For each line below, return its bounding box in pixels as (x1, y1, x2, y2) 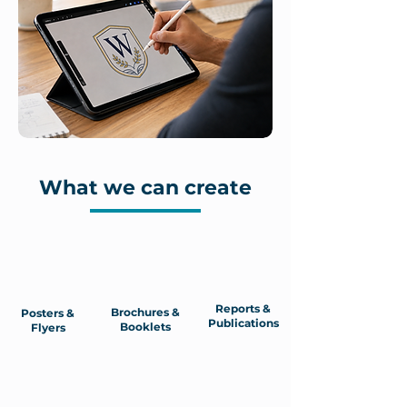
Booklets (119, 320, 171, 333)
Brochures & (110, 305, 180, 319)
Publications (207, 316, 279, 330)
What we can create (39, 175, 252, 200)
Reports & (215, 302, 271, 315)
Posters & (21, 306, 74, 320)
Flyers (30, 321, 65, 334)
